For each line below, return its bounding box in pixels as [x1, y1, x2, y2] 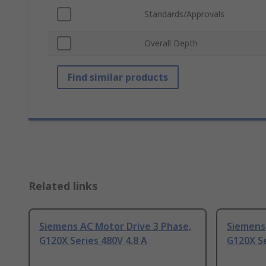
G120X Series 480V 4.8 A [39, 234, 147, 248]
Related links [28, 179, 98, 194]
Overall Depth [144, 37, 198, 49]
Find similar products [68, 71, 168, 84]
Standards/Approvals [144, 8, 224, 20]
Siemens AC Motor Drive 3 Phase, [39, 220, 191, 233]
